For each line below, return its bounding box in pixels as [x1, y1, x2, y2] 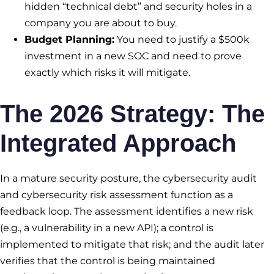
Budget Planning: [24, 34, 114, 46]
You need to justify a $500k [114, 34, 250, 46]
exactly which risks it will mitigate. [24, 67, 190, 79]
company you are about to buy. [24, 17, 177, 29]
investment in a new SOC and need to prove [24, 50, 242, 62]
